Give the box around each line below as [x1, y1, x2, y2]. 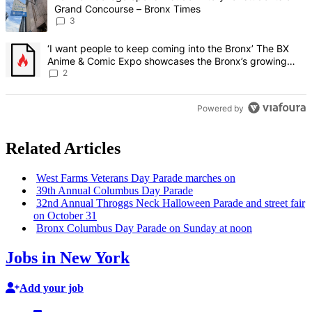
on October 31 [33, 210, 97, 222]
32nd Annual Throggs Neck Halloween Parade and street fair [36, 197, 305, 210]
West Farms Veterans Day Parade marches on [36, 172, 235, 185]
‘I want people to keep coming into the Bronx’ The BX [47, 42, 289, 55]
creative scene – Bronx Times [47, 68, 181, 80]
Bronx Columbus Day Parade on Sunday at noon [36, 222, 252, 235]
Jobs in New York [6, 248, 130, 267]
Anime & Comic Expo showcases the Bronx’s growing [47, 55, 287, 68]
